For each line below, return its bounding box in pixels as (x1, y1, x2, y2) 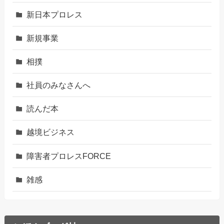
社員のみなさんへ (26, 80, 91, 90)
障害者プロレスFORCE (26, 151, 111, 160)
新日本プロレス (26, 9, 83, 19)
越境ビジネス (26, 127, 75, 137)
